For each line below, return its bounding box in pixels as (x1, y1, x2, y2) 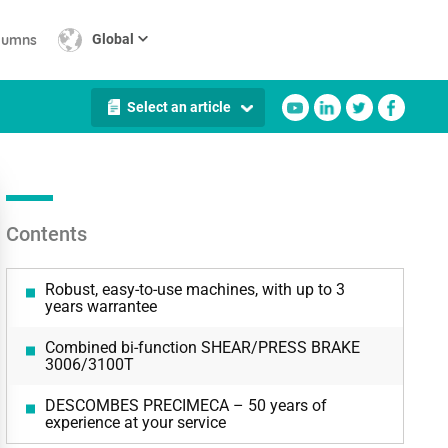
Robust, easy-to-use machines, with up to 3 (44, 280, 345, 299)
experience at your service (44, 413, 226, 432)
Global (91, 30, 134, 47)
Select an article (126, 99, 231, 115)
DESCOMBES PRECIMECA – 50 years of (44, 396, 327, 415)
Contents (5, 222, 87, 246)
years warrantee (44, 297, 157, 316)
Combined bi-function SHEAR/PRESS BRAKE (44, 338, 360, 357)
